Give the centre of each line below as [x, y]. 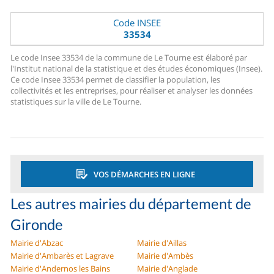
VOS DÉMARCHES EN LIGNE [144, 174]
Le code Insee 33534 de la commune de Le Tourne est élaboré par [129, 58]
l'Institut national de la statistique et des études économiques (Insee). [137, 69]
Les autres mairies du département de [131, 204]
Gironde [37, 224]
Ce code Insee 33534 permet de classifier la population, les [116, 80]
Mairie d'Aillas [162, 243]
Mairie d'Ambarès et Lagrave [62, 256]
